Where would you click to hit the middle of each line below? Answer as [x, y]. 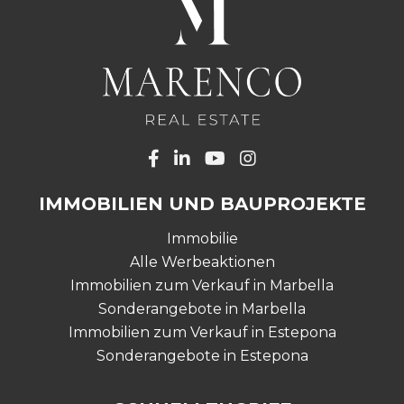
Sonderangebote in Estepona [202, 356]
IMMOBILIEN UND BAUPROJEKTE [202, 204]
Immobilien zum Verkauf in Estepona [202, 333]
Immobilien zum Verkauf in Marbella [202, 286]
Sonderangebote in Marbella [202, 309]
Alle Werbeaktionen [202, 262]
